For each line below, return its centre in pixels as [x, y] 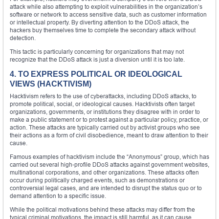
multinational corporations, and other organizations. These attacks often [104, 172]
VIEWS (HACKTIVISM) [51, 84]
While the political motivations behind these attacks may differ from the [102, 209]
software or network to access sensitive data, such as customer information [108, 14]
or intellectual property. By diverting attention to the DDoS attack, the [99, 22]
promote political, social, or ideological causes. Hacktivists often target [102, 104]
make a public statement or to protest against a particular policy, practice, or [109, 119]
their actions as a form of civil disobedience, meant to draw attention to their [109, 135]
